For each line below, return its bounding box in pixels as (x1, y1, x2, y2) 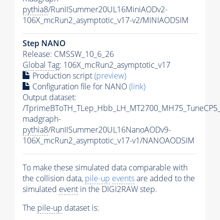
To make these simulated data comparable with (23, 162, 188, 173)
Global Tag (23, 59, 59, 70)
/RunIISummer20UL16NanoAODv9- (48, 124, 171, 135)
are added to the (135, 172, 195, 184)
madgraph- (23, 113, 61, 124)
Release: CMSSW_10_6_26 (23, 48, 114, 59)
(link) (129, 81, 145, 92)
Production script (30, 70, 94, 81)
